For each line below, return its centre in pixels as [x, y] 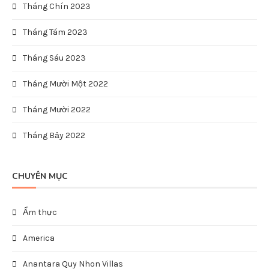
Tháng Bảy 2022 [54, 135]
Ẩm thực [40, 212]
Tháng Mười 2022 [57, 110]
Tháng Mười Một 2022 [65, 84]
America [39, 238]
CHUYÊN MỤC [40, 176]
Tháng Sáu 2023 [54, 58]
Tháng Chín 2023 [57, 6]
